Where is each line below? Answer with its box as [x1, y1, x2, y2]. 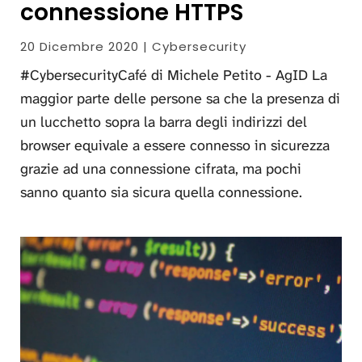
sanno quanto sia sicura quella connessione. [20, 182, 302, 202]
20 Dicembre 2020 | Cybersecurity [20, 37, 246, 55]
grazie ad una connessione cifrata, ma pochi [20, 158, 301, 179]
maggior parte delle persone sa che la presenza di [20, 88, 340, 108]
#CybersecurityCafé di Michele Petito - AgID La [20, 65, 327, 85]
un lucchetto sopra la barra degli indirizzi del [20, 112, 307, 132]
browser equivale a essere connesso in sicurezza [20, 135, 330, 155]
